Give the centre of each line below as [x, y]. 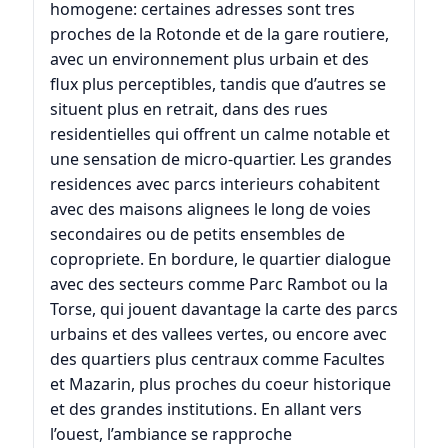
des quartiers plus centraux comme [186, 358]
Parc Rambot [297, 283]
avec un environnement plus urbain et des [209, 58]
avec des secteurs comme [149, 283]
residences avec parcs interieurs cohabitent [214, 183]
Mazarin [99, 383]
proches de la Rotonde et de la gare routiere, [219, 33]
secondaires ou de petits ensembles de [197, 233]
